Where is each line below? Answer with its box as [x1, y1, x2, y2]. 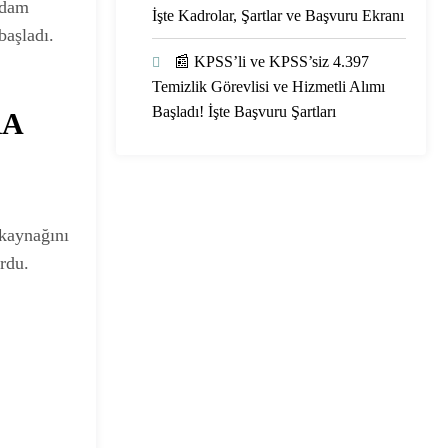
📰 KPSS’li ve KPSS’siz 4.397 [174, 52, 369, 70]
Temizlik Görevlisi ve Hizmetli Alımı [152, 77, 385, 95]
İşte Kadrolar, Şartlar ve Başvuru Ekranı [152, 6, 404, 24]
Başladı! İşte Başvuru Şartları [152, 102, 336, 120]
